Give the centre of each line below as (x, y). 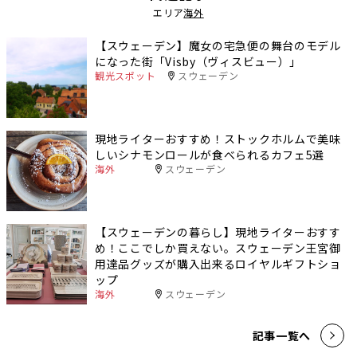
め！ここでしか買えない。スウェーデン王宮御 (218, 248)
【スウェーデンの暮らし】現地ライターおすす (218, 232)
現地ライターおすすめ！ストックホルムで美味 (218, 138)
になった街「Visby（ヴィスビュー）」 (198, 61)
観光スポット (126, 75)
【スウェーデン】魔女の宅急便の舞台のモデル (218, 45)
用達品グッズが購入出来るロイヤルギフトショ (218, 264)
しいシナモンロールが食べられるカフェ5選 (210, 154)
